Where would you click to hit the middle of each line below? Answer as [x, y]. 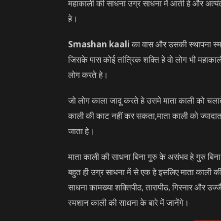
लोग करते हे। [88, 75]
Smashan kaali [99, 44]
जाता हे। [81, 131]
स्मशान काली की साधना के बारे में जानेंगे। [129, 203]
